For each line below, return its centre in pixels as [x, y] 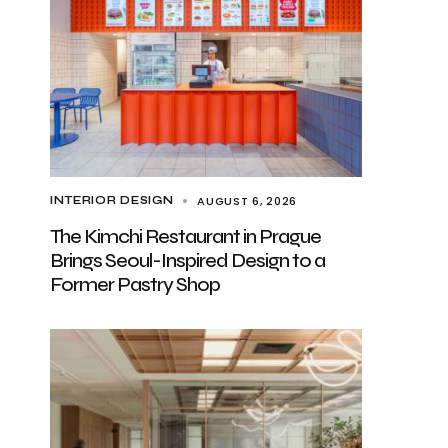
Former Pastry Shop [135, 284]
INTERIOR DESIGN [112, 200]
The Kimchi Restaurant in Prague [185, 236]
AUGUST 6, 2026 [247, 201]
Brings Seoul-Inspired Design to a [187, 260]
